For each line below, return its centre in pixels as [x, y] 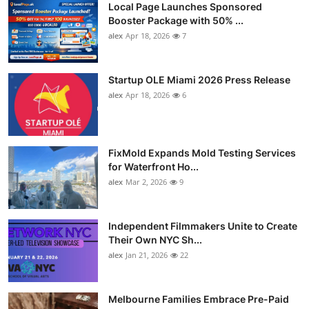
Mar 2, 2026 [146, 182]
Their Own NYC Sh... [155, 240]
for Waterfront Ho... [153, 167]
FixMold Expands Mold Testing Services [202, 153]
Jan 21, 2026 [147, 255]
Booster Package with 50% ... [176, 20]
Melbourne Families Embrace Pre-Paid [199, 299]
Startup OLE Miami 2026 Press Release [199, 80]
